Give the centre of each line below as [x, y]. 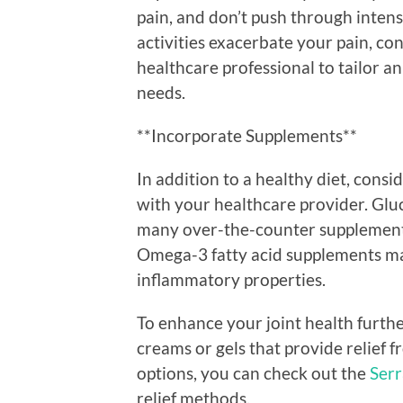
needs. [161, 92]
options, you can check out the [253, 372]
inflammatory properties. [231, 279]
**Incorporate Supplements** [247, 135]
